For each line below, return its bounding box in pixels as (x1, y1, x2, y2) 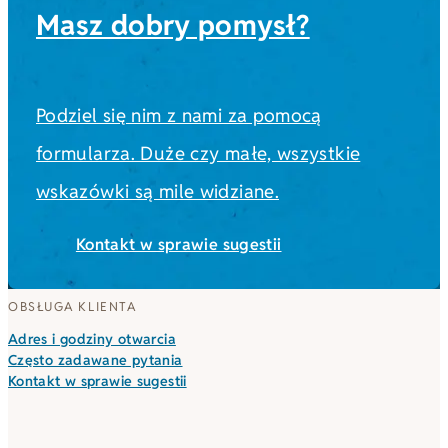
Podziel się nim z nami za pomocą (36, 102, 322, 127)
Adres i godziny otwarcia (8, 330, 176, 349)
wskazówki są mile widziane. (36, 178, 279, 203)
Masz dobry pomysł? (36, 6, 310, 43)
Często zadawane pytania (8, 351, 183, 370)
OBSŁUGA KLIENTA (8, 298, 137, 316)
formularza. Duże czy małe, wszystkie (36, 140, 361, 165)
